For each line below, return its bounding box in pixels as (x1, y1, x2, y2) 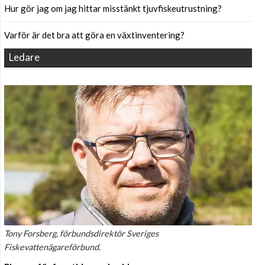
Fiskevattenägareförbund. (4, 241, 101, 252)
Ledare (9, 51, 40, 64)
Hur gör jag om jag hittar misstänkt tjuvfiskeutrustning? (4, 3, 222, 14)
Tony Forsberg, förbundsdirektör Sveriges (4, 228, 159, 238)
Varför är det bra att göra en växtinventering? (4, 30, 185, 41)
